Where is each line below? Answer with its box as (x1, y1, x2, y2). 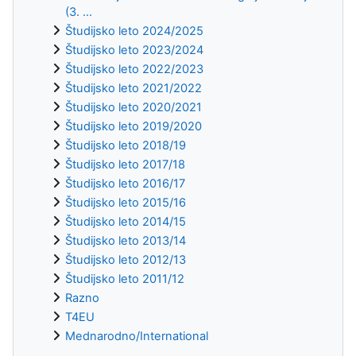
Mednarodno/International (65, 329, 208, 344)
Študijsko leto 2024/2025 (65, 24, 203, 39)
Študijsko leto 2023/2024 (65, 43, 203, 58)
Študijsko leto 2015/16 (65, 195, 186, 211)
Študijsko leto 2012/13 (65, 253, 186, 268)
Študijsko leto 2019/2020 (65, 119, 202, 134)
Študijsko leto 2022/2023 (65, 62, 203, 77)
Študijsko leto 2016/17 (65, 176, 185, 192)
